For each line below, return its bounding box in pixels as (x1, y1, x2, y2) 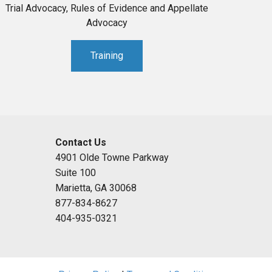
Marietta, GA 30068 (55, 182, 137, 194)
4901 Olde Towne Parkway (55, 152, 169, 164)
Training (90, 50, 123, 62)
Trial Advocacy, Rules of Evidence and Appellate (5, 2, 208, 15)
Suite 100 (55, 167, 97, 179)
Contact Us (55, 137, 107, 149)
